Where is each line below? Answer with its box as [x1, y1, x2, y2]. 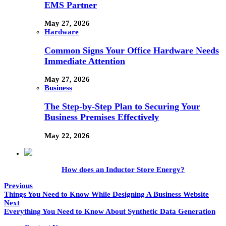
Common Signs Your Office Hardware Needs [44, 45, 219, 55]
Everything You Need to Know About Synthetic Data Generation [4, 207, 215, 215]
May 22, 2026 [44, 131, 90, 140]
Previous [4, 181, 33, 190]
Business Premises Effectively [44, 111, 159, 122]
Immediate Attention [44, 55, 125, 66]
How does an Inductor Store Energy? [62, 165, 185, 174]
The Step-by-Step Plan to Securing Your [44, 101, 200, 111]
